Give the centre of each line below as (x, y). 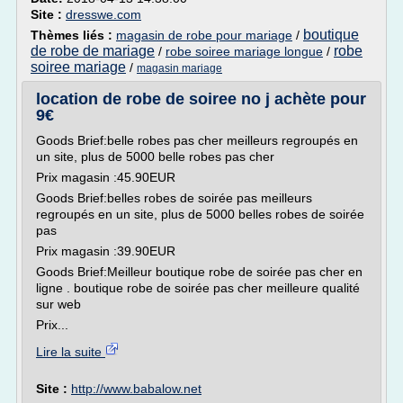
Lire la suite (71, 352)
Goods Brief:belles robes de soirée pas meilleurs (174, 198)
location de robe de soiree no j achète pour (201, 99)
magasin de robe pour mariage (204, 35)
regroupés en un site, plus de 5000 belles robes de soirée (200, 214)
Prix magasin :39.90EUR (106, 251)
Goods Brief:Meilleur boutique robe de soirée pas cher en (199, 272)
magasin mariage (179, 68)
